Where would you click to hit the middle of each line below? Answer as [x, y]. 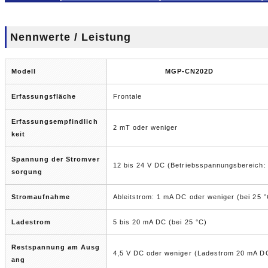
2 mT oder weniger [145, 127]
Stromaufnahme [41, 197]
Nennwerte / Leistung [71, 37]
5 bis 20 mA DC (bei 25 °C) [160, 222]
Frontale [127, 96]
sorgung [27, 172]
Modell [23, 71]
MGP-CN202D [189, 71]
